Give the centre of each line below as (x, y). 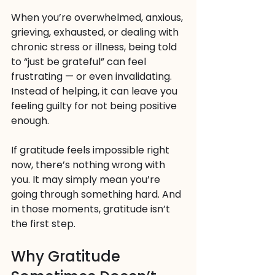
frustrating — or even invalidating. (93, 76)
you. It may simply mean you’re (87, 180)
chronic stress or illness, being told (95, 47)
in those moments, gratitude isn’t (92, 209)
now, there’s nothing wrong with (89, 165)
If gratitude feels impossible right (91, 150)
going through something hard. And (97, 194)
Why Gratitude (68, 256)
